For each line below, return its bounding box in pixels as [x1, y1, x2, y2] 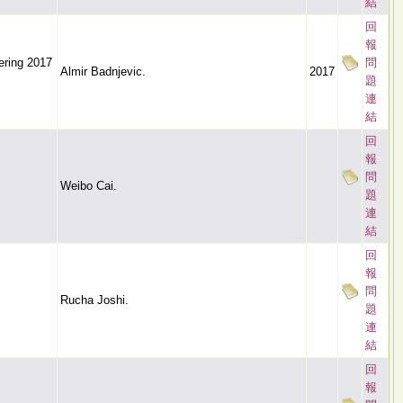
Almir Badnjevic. [60, 65, 146, 78]
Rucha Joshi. [60, 293, 129, 307]
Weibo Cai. [60, 179, 117, 193]
